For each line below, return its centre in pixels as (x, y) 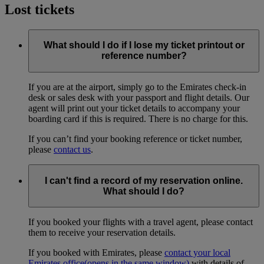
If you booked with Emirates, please (96, 253)
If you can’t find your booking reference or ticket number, (135, 139)
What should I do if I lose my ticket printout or (144, 45)
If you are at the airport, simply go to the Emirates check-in (137, 87)
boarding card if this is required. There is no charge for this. (138, 119)
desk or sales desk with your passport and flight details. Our (139, 98)
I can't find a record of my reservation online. (144, 180)
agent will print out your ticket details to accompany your (134, 108)
